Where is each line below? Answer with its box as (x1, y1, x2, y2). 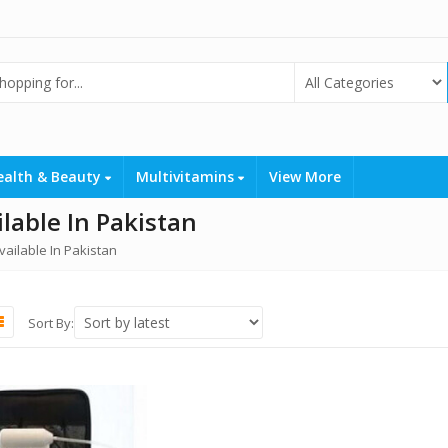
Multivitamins (136, 167, 238, 186)
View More (269, 167, 341, 186)
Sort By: (27, 313, 74, 332)
